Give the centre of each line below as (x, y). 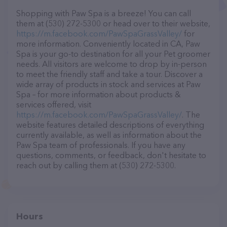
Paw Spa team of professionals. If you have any (101, 145)
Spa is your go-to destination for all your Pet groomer (113, 54)
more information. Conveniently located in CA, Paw (108, 44)
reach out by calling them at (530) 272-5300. (96, 165)
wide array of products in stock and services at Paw (108, 84)
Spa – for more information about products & (99, 94)
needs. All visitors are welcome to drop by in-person (111, 64)
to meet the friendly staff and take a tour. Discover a (109, 74)
